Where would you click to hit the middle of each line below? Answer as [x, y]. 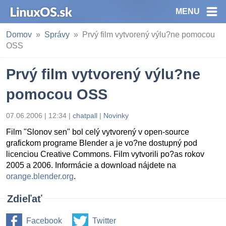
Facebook [44, 221]
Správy [57, 35]
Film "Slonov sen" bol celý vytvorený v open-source [98, 132]
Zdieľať [25, 199]
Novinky [116, 116]
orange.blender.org [40, 176]
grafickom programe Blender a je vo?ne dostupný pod [102, 143]
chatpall [85, 116]
